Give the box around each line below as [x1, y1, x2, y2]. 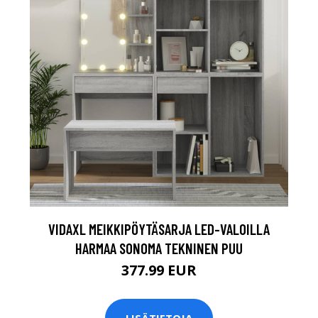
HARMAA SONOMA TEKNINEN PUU [75, 238, 243, 257]
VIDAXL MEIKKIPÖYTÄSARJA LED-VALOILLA [48, 219, 270, 238]
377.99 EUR [121, 260, 197, 280]
